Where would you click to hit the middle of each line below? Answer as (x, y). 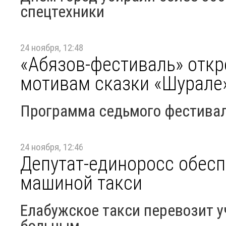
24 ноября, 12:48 (52, 48)
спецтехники (62, 12)
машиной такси (81, 183)
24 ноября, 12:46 (52, 147)
